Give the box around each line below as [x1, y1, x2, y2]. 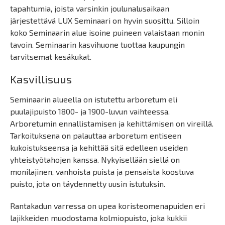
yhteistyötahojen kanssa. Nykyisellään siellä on [10, 155, 180, 164]
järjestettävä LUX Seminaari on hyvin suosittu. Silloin [10, 16, 199, 25]
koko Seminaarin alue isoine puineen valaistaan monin [10, 28, 204, 37]
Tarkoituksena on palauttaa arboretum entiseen [10, 131, 181, 140]
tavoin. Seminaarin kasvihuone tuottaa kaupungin [10, 40, 185, 49]
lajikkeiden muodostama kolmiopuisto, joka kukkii [10, 213, 187, 222]
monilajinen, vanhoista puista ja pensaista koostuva [10, 167, 194, 176]
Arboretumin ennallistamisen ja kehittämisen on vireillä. [10, 119, 213, 128]
